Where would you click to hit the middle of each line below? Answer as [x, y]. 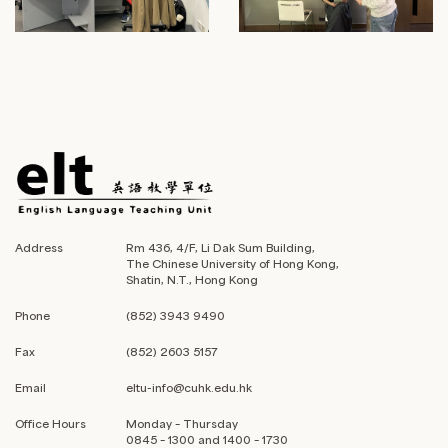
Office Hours [50, 423]
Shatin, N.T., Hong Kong [192, 279]
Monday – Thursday [182, 423]
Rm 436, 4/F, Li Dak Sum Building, [220, 247]
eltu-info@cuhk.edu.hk [189, 387]
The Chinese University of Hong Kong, [232, 263]
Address [39, 247]
